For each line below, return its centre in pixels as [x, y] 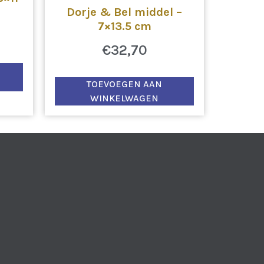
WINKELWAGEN [124, 98]
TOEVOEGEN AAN [124, 84]
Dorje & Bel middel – [124, 12]
